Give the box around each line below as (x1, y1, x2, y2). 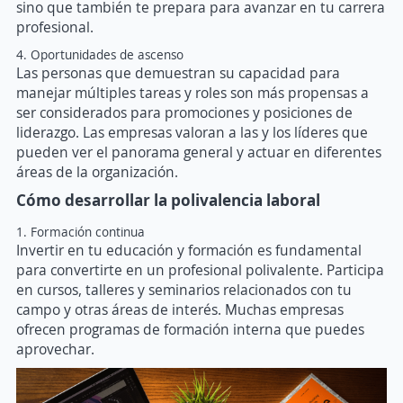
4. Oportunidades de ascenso (16, 45, 184, 63)
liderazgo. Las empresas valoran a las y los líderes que (16, 121, 368, 142)
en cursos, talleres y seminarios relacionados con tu (16, 279, 352, 300)
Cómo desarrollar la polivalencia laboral (16, 188, 320, 210)
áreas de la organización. (16, 161, 178, 182)
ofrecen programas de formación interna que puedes (16, 318, 364, 339)
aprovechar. (16, 338, 94, 359)
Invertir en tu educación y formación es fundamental (16, 239, 362, 260)
